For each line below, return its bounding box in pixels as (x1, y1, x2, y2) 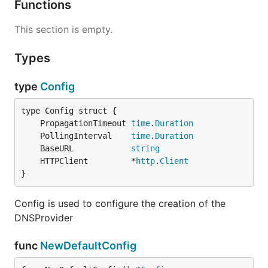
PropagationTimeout (40, 118, 131, 128)
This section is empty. (14, 23, 112, 35)
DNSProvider (14, 212, 73, 224)
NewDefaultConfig (40, 239, 136, 252)
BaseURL (40, 144, 131, 153)
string (131, 144, 160, 153)
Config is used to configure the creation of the (14, 197, 226, 209)
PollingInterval (40, 131, 131, 141)
